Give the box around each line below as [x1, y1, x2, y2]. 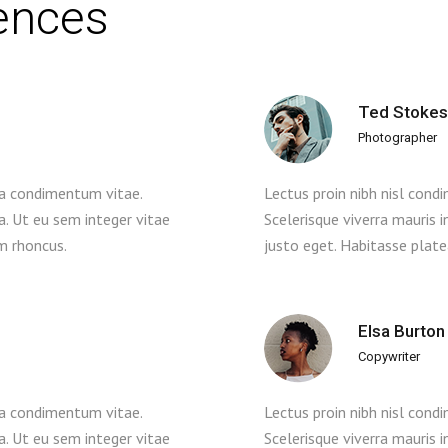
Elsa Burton [358, 320, 445, 341]
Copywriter [358, 348, 420, 364]
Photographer [358, 129, 437, 145]
